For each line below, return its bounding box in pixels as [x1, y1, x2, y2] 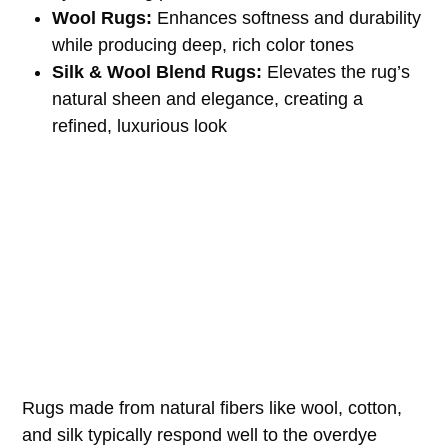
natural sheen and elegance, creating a [52, 88, 364, 109]
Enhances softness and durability [152, 7, 422, 28]
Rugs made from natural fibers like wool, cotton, [22, 397, 403, 418]
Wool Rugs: [52, 7, 153, 28]
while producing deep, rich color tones [52, 34, 355, 55]
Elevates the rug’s [262, 61, 411, 82]
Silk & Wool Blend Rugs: [52, 61, 263, 82]
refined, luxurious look [52, 115, 228, 136]
